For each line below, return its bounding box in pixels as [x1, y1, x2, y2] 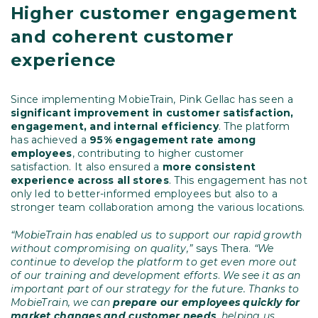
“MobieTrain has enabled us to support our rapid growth [11, 228, 302, 241]
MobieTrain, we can [11, 295, 111, 309]
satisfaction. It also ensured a [11, 160, 163, 173]
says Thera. [192, 241, 254, 255]
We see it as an [223, 268, 301, 282]
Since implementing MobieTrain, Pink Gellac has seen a [11, 92, 293, 106]
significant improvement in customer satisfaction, [11, 106, 294, 119]
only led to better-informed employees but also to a [11, 187, 278, 200]
